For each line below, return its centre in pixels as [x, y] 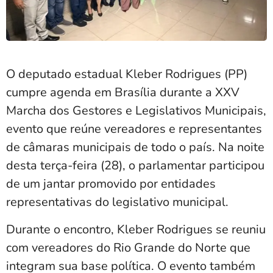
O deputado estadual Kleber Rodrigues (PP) [127, 74]
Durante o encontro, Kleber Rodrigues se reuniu [136, 229]
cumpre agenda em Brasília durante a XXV [123, 93]
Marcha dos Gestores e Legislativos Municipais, [136, 111]
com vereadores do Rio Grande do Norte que [128, 247]
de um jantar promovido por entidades [111, 184]
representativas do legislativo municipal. [117, 202]
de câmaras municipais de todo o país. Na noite [135, 147]
